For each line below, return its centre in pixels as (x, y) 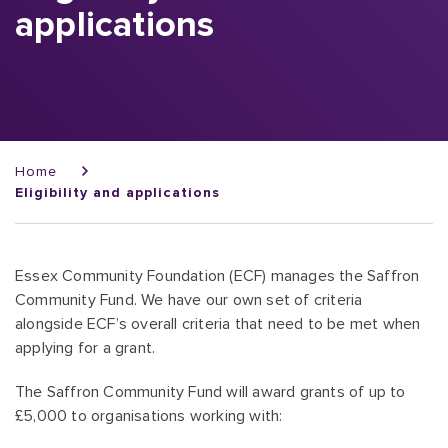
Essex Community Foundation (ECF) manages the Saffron (217, 276)
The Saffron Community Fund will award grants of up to (210, 392)
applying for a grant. (85, 348)
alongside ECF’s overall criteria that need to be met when (218, 324)
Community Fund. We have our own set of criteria (189, 300)
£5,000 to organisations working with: (151, 416)
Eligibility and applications (117, 192)
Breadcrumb (69, 154)
